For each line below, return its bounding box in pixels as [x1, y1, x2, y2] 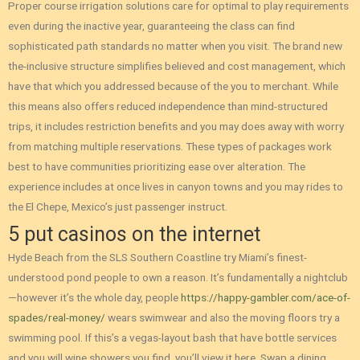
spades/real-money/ [8, 311, 105, 325]
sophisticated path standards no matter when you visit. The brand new [8, 39, 342, 52]
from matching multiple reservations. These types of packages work [8, 139, 332, 153]
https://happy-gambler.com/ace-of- [181, 291, 350, 305]
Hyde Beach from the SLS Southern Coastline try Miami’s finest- [8, 251, 307, 264]
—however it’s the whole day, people [8, 291, 181, 305]
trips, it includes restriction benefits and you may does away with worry [8, 119, 344, 133]
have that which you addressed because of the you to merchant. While [8, 79, 338, 92]
